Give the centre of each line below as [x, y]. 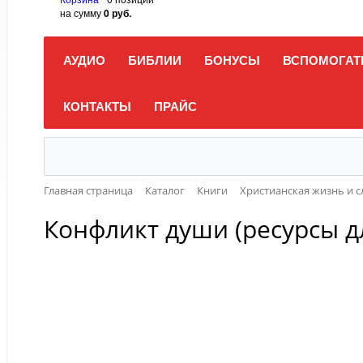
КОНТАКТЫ [97, 106]
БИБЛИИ [155, 60]
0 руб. [117, 13]
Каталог [165, 190]
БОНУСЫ [232, 60]
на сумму [82, 13]
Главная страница [88, 190]
